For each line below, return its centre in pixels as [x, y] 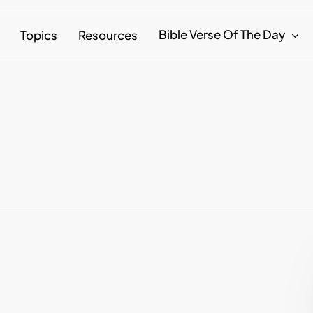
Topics [39, 35]
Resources [108, 35]
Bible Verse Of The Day [222, 34]
